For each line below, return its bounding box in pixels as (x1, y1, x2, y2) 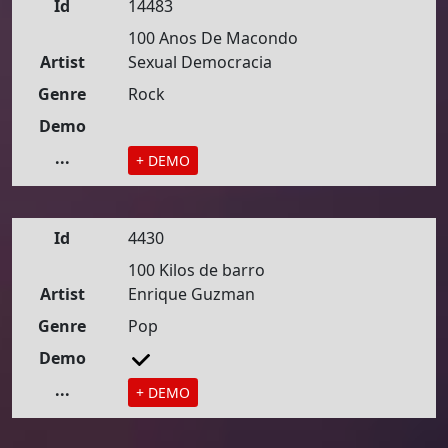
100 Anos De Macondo (128, 27, 298, 49)
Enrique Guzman (128, 283, 255, 305)
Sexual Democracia (128, 51, 272, 73)
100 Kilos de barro (128, 259, 265, 281)
